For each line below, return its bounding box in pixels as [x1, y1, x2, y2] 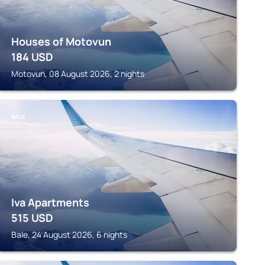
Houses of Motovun [11, 34, 111, 49]
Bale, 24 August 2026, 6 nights [11, 229, 127, 240]
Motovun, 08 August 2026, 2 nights [11, 68, 144, 79]
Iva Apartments [11, 195, 89, 209]
